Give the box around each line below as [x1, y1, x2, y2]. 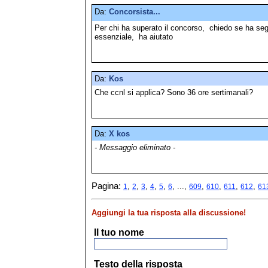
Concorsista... [109, 7, 160, 17]
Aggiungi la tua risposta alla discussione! [92, 208, 246, 217]
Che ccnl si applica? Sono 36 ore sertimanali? [95, 87, 253, 97]
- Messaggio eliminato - [95, 142, 175, 152]
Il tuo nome [94, 227, 144, 238]
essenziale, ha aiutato [95, 32, 173, 42]
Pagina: [92, 181, 123, 191]
